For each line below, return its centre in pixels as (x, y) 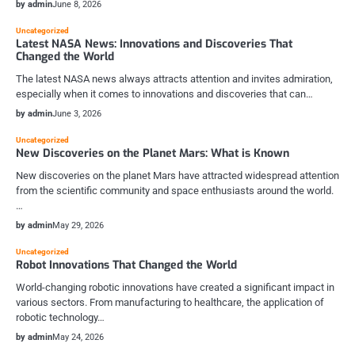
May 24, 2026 (78, 337)
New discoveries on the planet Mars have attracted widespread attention (177, 176)
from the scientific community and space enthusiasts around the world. (175, 191)
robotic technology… (60, 317)
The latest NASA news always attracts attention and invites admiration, (174, 79)
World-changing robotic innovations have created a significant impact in (175, 287)
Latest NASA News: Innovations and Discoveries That (154, 44)
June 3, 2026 (77, 114)
